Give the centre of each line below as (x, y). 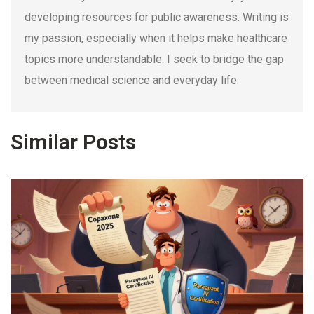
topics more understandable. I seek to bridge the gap (154, 60)
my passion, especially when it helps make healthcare (156, 39)
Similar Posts (73, 142)
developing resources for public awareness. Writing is (157, 18)
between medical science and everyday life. (132, 81)
